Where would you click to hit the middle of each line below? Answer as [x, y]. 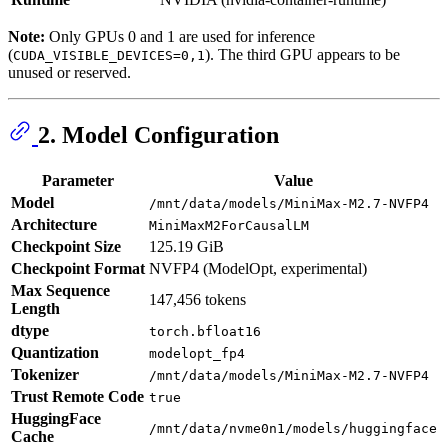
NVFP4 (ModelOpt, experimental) [258, 269]
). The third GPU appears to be [302, 54]
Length [35, 309]
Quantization [55, 353]
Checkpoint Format [78, 269]
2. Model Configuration [158, 135]
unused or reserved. [69, 72]
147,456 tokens [197, 300]
